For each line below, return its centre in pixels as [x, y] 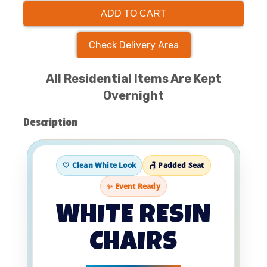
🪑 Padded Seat [177, 166]
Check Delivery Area [133, 45]
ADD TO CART [133, 14]
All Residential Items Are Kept [133, 79]
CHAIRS [133, 244]
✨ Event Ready [133, 187]
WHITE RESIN [133, 217]
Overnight [133, 96]
